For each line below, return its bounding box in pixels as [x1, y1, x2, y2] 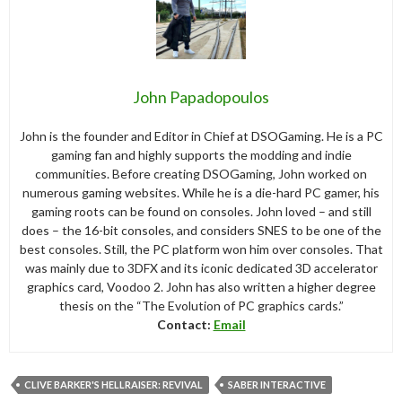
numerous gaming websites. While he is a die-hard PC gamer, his [22, 184, 380, 200]
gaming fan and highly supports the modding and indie [50, 146, 352, 162]
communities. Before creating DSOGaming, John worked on [35, 165, 367, 181]
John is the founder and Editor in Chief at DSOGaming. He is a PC [19, 127, 383, 144]
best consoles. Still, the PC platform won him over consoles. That [19, 240, 383, 257]
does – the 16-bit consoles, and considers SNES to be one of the [21, 222, 381, 238]
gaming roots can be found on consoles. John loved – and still [31, 203, 371, 219]
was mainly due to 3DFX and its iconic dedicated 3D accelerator [24, 259, 378, 275]
